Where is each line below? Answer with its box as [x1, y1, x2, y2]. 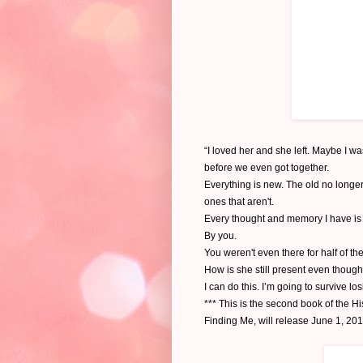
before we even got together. [204, 161, 329, 173]
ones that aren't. [204, 195, 274, 207]
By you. [204, 229, 237, 241]
